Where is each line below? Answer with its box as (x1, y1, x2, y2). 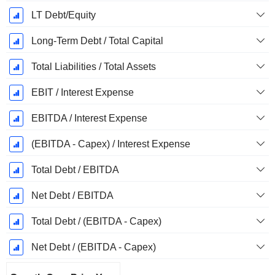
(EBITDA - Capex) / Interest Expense (31, 139, 190, 150)
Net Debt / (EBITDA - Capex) (31, 242, 156, 253)
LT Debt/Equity (31, 10, 96, 21)
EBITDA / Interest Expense (31, 113, 147, 124)
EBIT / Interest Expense (31, 87, 134, 98)
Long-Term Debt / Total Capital (31, 36, 163, 47)
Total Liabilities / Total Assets (31, 61, 156, 72)
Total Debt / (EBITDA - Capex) (31, 216, 161, 227)
